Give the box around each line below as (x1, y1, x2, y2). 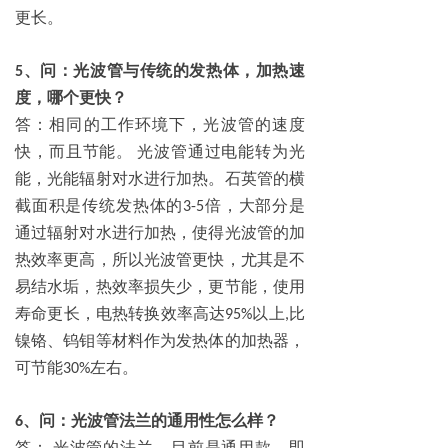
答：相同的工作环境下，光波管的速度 (15, 116, 305, 134)
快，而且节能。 (15, 143, 134, 161)
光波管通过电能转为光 (137, 143, 306, 161)
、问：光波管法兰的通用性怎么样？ (23, 412, 279, 430)
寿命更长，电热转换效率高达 (15, 305, 226, 323)
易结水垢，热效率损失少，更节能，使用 (15, 278, 305, 296)
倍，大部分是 (204, 197, 305, 215)
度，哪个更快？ (15, 89, 127, 107)
